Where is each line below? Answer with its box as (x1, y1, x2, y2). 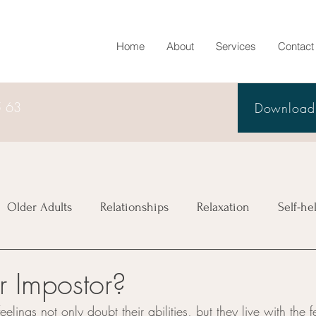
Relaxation (197, 200, 250, 214)
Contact (278, 39, 314, 53)
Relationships (100, 200, 169, 214)
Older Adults (7, 200, 72, 214)
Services (216, 39, 256, 53)
